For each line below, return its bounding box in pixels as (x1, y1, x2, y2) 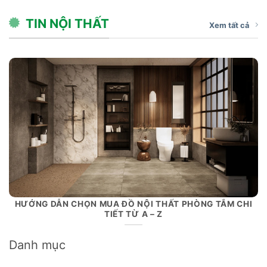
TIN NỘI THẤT (26, 15, 110, 31)
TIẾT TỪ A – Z (104, 209, 163, 219)
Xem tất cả (209, 21, 249, 30)
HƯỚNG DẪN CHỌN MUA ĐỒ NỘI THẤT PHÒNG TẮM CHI (14, 199, 253, 209)
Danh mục (9, 238, 66, 253)
